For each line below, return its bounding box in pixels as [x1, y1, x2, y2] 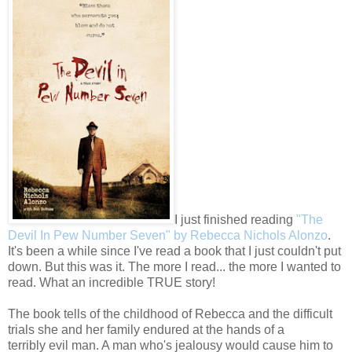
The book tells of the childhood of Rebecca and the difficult [8, 306, 332, 321]
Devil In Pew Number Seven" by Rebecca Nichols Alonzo [8, 228, 328, 242]
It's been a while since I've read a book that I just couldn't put [8, 244, 341, 258]
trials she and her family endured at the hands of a [8, 322, 284, 336]
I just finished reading [174, 212, 296, 226]
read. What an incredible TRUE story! [8, 275, 215, 289]
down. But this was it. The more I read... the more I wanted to [8, 259, 341, 273]
